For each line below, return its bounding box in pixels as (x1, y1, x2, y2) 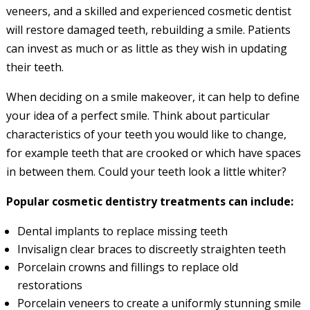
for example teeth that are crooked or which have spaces (6, 145, 301, 161)
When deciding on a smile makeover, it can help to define (6, 89, 300, 104)
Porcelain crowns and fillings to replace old (17, 259, 238, 275)
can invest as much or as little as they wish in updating (6, 41, 287, 56)
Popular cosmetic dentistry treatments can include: (6, 194, 293, 209)
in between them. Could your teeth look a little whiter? (6, 164, 286, 179)
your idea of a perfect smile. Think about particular (6, 108, 270, 123)
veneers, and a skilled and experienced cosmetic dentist (6, 3, 291, 19)
